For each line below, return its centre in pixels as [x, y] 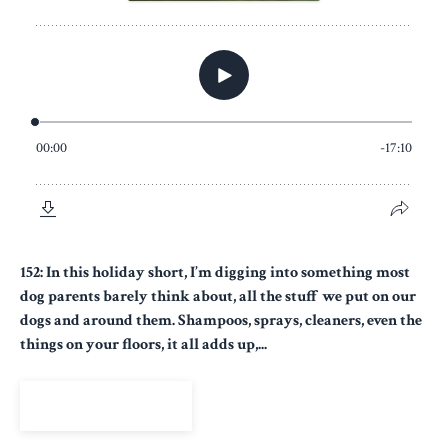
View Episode [106, 405]
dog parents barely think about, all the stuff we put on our [218, 296]
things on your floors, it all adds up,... [143, 344]
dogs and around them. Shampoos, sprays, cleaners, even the [221, 320]
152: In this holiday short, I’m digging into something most [215, 272]
